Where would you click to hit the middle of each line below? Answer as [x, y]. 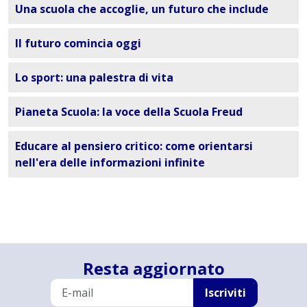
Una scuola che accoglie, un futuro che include [142, 9]
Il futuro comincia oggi [78, 44]
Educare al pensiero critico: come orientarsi [134, 146]
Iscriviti [225, 292]
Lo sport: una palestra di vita [94, 78]
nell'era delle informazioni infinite [110, 163]
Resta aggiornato [153, 268]
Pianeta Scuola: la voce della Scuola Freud [129, 112]
